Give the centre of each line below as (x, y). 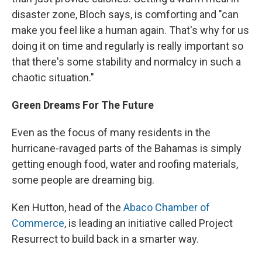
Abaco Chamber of (167, 208)
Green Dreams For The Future (83, 105)
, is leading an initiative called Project (149, 223)
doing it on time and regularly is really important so (127, 46)
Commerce (38, 223)
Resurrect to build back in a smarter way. (105, 239)
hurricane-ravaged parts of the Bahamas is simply (127, 149)
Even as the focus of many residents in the (111, 133)
